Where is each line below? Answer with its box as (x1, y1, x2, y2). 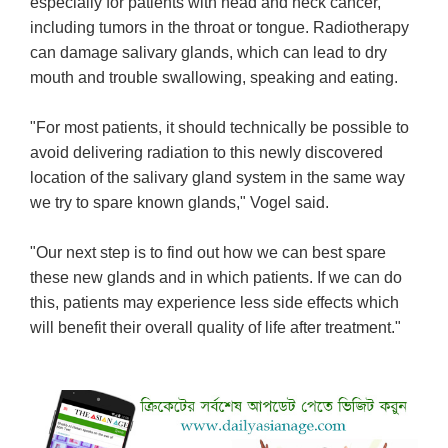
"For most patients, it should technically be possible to (30, 119, 410, 137)
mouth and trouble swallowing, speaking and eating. (30, 69, 399, 87)
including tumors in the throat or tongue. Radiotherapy (30, 19, 410, 37)
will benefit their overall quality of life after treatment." (30, 319, 402, 337)
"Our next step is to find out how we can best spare (30, 244, 387, 262)
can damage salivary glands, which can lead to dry (30, 44, 388, 62)
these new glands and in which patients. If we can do (30, 269, 403, 287)
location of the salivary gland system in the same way (30, 169, 406, 187)
